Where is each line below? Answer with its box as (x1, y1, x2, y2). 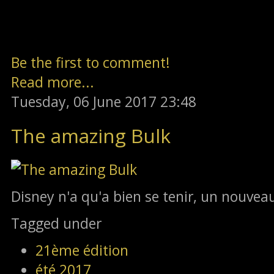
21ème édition (35, 240, 128, 260)
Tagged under (11, 213, 102, 233)
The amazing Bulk (11, 122, 171, 149)
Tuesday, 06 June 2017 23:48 (11, 91, 196, 111)
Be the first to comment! (11, 52, 170, 72)
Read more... (11, 72, 94, 92)
